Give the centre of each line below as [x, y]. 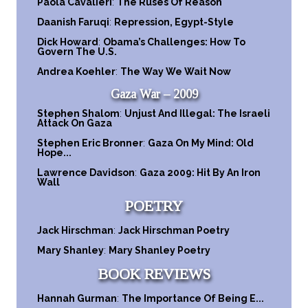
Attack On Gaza [75, 123]
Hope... [54, 152]
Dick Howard [68, 42]
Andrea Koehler [76, 71]
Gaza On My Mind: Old [201, 143]
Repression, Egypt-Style [174, 22]
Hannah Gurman [77, 298]
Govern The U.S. [77, 51]
